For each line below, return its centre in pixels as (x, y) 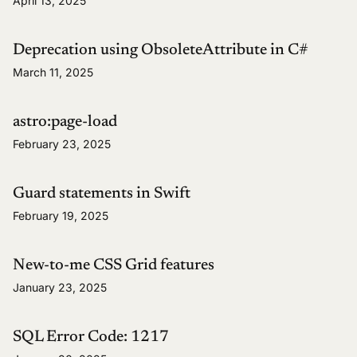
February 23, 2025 (62, 144)
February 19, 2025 (61, 216)
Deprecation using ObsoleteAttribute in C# (161, 51)
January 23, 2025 (60, 288)
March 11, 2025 (53, 73)
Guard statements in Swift (102, 194)
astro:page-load (65, 122)
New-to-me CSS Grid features (114, 266)
